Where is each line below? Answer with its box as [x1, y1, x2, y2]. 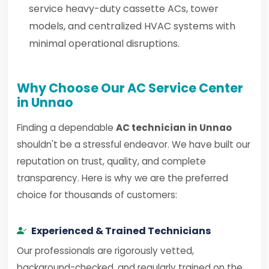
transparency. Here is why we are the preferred [17, 172, 228, 184]
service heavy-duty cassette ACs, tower [29, 2, 219, 16]
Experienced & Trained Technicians [31, 224, 211, 238]
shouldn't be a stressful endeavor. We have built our [17, 138, 250, 151]
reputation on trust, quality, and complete [17, 155, 206, 168]
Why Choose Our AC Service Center [17, 79, 243, 97]
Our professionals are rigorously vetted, [17, 244, 194, 257]
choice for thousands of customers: [17, 189, 177, 201]
